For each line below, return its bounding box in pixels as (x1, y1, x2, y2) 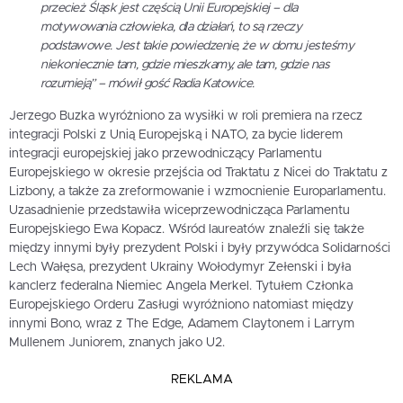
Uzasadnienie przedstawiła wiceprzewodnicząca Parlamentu (9, 203, 350, 217)
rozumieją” (40, 76, 94, 90)
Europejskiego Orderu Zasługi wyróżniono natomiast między (9, 298, 354, 311)
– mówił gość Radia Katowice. (94, 76, 255, 90)
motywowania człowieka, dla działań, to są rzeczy (40, 20, 301, 33)
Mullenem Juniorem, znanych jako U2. (9, 336, 225, 349)
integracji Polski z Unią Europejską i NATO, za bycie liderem (9, 128, 343, 141)
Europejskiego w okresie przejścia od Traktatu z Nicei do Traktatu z (9, 166, 388, 179)
